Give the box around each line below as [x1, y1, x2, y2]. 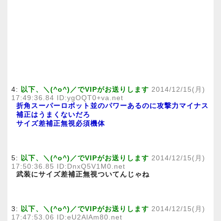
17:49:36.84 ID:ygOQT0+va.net [11, 94, 123, 102]
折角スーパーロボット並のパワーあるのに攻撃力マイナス [16, 102, 209, 110]
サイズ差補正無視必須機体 [16, 119, 105, 127]
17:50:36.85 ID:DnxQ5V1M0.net [11, 162, 125, 170]
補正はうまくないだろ [16, 110, 90, 118]
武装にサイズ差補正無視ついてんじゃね [16, 170, 149, 178]
